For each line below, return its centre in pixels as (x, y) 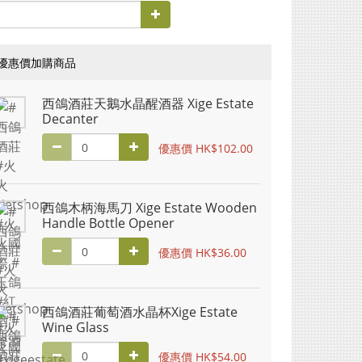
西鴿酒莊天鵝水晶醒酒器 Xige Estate (148, 103)
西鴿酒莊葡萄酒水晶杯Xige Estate (140, 312)
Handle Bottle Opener (108, 223)
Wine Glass (76, 327)
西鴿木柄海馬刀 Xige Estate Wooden (149, 208)
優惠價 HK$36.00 (202, 252)
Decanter (70, 119)
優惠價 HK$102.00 (206, 148)
